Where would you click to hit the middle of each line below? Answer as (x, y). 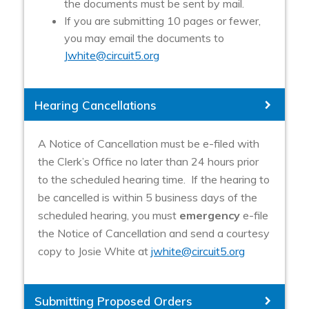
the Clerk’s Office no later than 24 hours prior (148, 162)
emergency (210, 216)
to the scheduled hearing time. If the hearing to (154, 180)
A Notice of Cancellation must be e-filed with (149, 144)
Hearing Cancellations (96, 105)
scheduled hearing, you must (109, 216)
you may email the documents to (144, 38)
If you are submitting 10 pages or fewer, (162, 20)
